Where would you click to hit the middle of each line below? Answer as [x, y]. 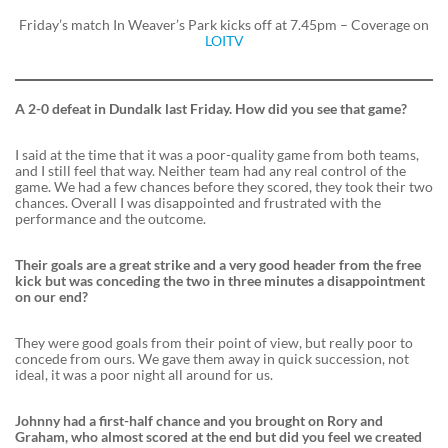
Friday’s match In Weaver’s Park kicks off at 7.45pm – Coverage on [224, 25]
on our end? [51, 297]
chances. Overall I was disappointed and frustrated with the [198, 203]
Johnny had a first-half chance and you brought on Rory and [199, 421]
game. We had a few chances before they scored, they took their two [224, 187]
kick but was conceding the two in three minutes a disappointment [220, 281]
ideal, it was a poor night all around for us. [144, 375]
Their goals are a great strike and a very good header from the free [218, 265]
